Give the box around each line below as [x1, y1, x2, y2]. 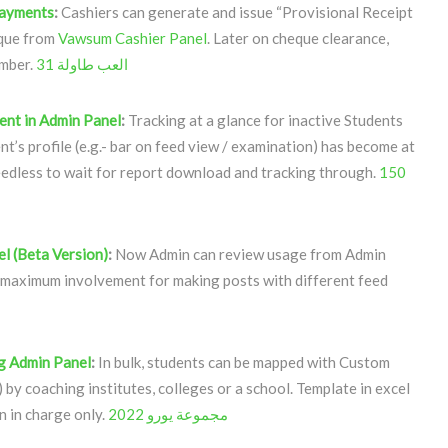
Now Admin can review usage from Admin [112, 245, 386, 263]
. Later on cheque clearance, [207, 29, 389, 47]
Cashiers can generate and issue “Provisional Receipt [61, 3, 413, 21]
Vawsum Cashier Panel [58, 29, 207, 47]
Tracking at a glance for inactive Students [125, 111, 403, 129]
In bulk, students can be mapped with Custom [95, 353, 390, 371]
